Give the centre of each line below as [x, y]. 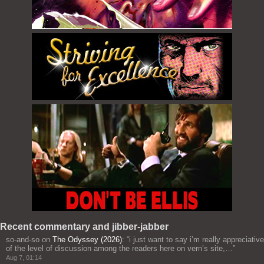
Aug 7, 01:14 [24, 258]
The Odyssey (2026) [87, 240]
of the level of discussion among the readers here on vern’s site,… [119, 249]
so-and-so [23, 240]
